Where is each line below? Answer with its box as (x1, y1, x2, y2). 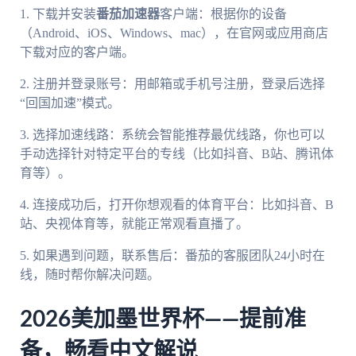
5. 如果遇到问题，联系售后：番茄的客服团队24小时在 (19, 248, 325, 262)
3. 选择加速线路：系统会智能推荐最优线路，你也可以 (19, 127, 325, 141)
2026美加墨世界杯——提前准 (19, 308, 306, 331)
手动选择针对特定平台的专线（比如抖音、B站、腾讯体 (19, 146, 334, 161)
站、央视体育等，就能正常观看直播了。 (19, 216, 249, 230)
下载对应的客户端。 (19, 44, 134, 59)
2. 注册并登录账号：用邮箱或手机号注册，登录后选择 (19, 76, 325, 91)
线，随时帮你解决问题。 (19, 267, 160, 281)
